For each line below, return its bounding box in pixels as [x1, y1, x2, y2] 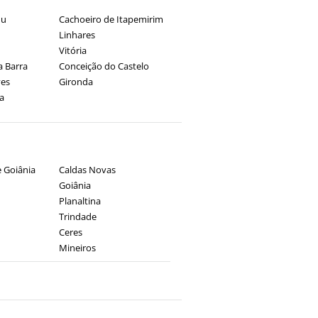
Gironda [58, 75, 93, 88]
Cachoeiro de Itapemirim [58, 13, 163, 26]
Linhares [58, 28, 95, 41]
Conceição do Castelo [58, 60, 149, 72]
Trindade [58, 210, 97, 223]
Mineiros [58, 241, 96, 254]
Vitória [58, 44, 87, 57]
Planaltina [58, 194, 101, 207]
